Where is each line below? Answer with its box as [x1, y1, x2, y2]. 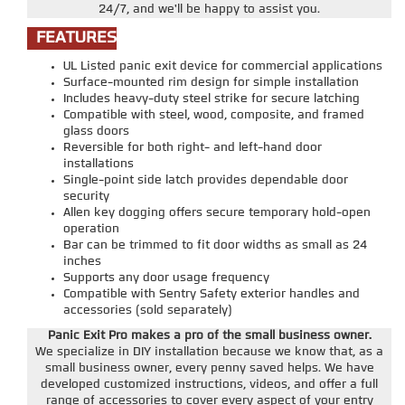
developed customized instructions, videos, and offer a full [41, 379, 378, 391]
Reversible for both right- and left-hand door [63, 142, 322, 155]
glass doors [63, 126, 129, 138]
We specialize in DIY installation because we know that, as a [35, 346, 383, 359]
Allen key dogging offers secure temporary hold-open [63, 207, 371, 220]
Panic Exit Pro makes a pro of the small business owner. [47, 330, 372, 343]
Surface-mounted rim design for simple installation [63, 77, 359, 89]
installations [63, 158, 134, 171]
